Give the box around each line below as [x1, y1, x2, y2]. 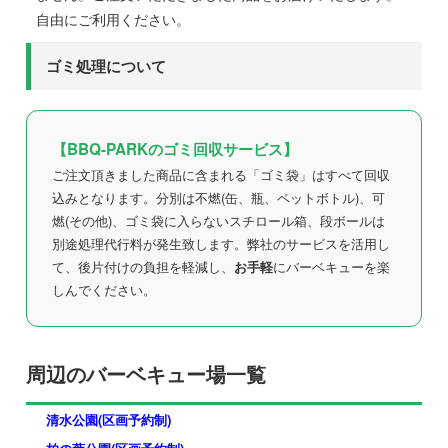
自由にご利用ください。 [36, 8, 191, 29]
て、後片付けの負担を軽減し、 [52, 256, 235, 276]
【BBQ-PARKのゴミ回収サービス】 [52, 137, 299, 160]
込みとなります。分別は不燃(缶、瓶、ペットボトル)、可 [52, 187, 386, 207]
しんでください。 [52, 279, 157, 299]
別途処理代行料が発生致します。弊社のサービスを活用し [52, 233, 391, 253]
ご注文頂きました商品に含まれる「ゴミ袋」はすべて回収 [52, 164, 391, 184]
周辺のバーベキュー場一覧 [26, 359, 267, 388]
